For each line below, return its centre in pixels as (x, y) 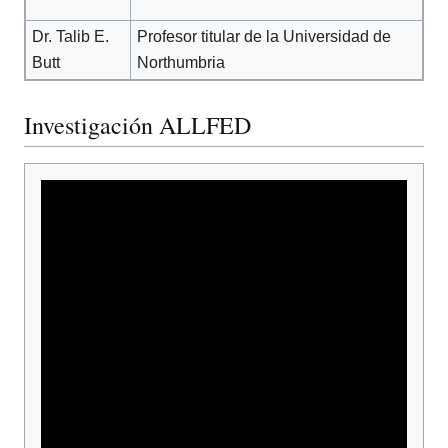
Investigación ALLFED (137, 124)
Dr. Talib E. (71, 36)
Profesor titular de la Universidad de (264, 36)
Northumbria (181, 62)
